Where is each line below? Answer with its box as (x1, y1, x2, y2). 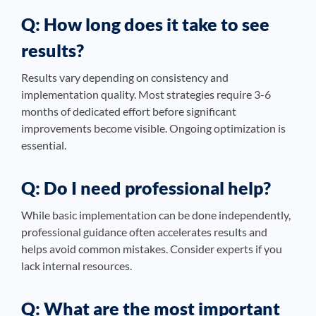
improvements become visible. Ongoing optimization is (21, 121, 286, 135)
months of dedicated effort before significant (21, 104, 236, 119)
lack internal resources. (21, 259, 132, 273)
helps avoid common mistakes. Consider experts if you (21, 242, 282, 256)
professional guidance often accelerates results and (21, 225, 267, 239)
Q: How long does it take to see (21, 13, 269, 35)
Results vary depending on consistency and (21, 71, 229, 85)
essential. (21, 138, 66, 152)
